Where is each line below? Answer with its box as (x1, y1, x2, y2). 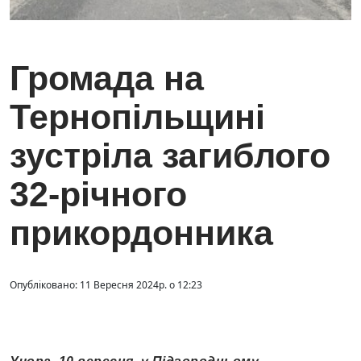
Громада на (10, 59, 204, 98)
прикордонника (10, 214, 273, 253)
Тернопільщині (10, 98, 265, 137)
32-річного (10, 175, 187, 214)
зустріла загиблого (10, 136, 330, 176)
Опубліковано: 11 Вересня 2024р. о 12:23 (10, 278, 202, 293)
